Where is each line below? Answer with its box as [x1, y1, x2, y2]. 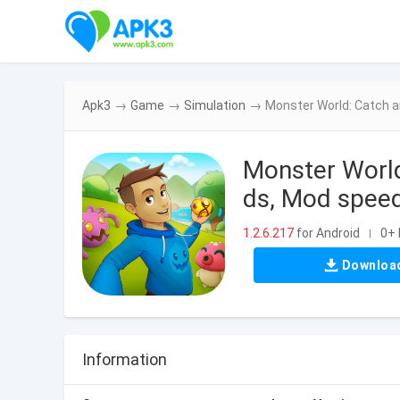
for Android [294, 225, 360, 240]
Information [82, 350, 167, 369]
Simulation [184, 98, 246, 112]
